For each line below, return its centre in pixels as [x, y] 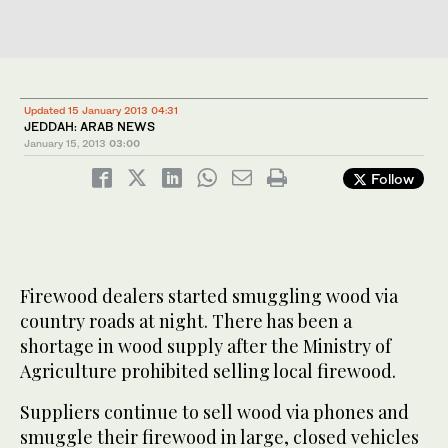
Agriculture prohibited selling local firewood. [208, 371]
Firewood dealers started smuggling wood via [209, 296]
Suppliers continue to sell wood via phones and [214, 412]
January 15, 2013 [65, 143]
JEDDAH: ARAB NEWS [89, 127]
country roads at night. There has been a [186, 321]
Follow [390, 179]
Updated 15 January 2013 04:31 [101, 110]
